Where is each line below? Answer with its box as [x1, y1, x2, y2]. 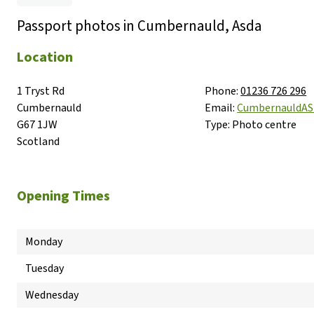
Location [17, 48, 73, 67]
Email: [205, 100, 235, 116]
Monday [25, 234, 62, 250]
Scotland [17, 134, 60, 149]
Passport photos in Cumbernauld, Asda [17, 15, 261, 36]
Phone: [205, 83, 239, 99]
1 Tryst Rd [17, 83, 64, 99]
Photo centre [232, 117, 297, 132]
